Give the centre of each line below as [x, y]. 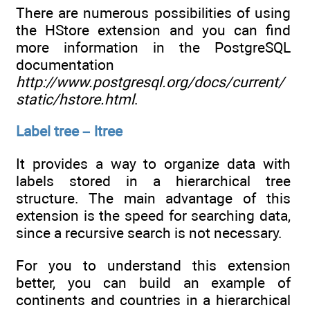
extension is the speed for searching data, [153, 216]
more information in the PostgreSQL [153, 47]
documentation [65, 64]
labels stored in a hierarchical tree [153, 181]
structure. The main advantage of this [153, 199]
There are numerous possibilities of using [153, 12]
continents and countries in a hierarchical [153, 300]
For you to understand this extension [153, 265]
